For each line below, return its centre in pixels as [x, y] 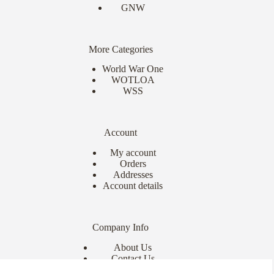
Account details [133, 186]
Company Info [121, 228]
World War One [133, 69]
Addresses [133, 175]
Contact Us [133, 258]
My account [133, 153]
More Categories [120, 49]
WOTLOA [133, 80]
